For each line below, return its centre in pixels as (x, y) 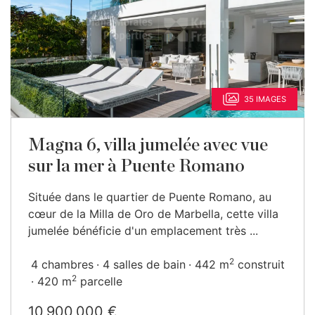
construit (259, 264)
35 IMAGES (265, 99)
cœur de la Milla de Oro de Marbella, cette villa (153, 214)
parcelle (99, 281)
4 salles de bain (144, 264)
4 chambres (62, 264)
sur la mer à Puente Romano (136, 166)
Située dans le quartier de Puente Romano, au (150, 197)
